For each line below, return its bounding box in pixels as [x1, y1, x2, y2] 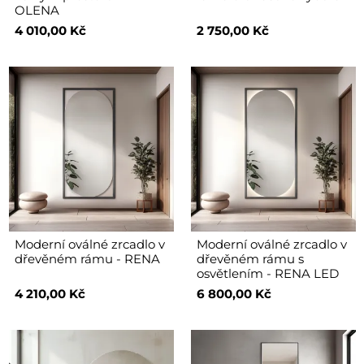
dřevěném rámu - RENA [14, 250, 160, 266]
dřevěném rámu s [196, 250, 304, 266]
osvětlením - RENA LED [196, 265, 339, 281]
